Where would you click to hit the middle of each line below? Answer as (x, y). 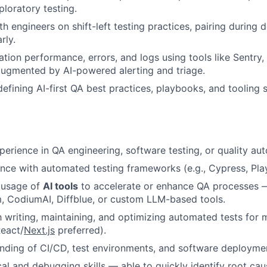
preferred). (80, 230)
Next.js (39, 230)
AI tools (60, 186)
